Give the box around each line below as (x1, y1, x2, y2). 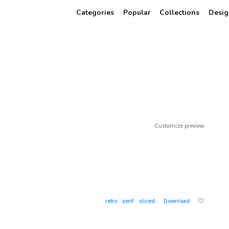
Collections (159, 8, 199, 17)
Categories (76, 8, 114, 17)
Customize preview (154, 123, 204, 129)
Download (164, 198, 190, 204)
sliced (139, 198, 155, 204)
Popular (123, 8, 151, 17)
